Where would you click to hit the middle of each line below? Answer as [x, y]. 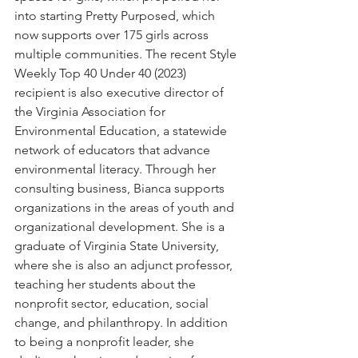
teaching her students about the [107, 284]
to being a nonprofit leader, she [106, 341]
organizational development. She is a [121, 226]
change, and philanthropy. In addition [123, 322]
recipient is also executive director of [121, 92]
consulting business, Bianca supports [121, 188]
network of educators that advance [114, 149]
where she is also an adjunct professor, [125, 265]
